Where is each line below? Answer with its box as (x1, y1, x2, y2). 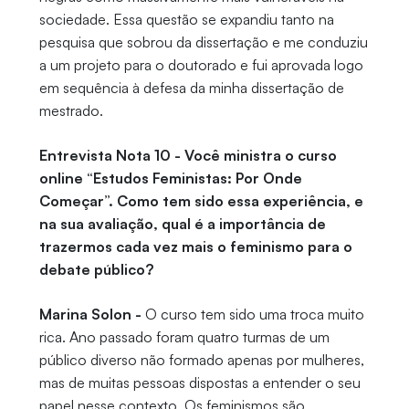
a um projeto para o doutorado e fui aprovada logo (38, 56, 363, 75)
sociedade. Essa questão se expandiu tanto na (38, 10, 334, 29)
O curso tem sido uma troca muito (144, 305, 364, 324)
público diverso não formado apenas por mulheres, (38, 351, 364, 370)
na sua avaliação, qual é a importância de (38, 215, 326, 234)
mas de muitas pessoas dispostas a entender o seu (38, 373, 361, 393)
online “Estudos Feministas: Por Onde (38, 169, 302, 188)
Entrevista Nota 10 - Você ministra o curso (38, 146, 337, 165)
